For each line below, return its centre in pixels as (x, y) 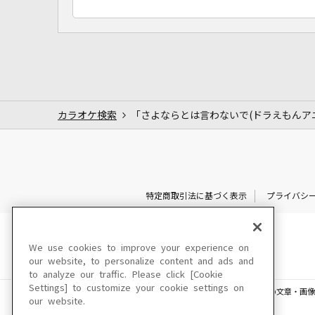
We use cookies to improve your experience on (139, 248)
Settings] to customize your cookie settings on (136, 288)
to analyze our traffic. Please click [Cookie (126, 275)
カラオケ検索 (87, 115)
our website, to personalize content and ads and (141, 261)
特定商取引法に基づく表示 (196, 196)
